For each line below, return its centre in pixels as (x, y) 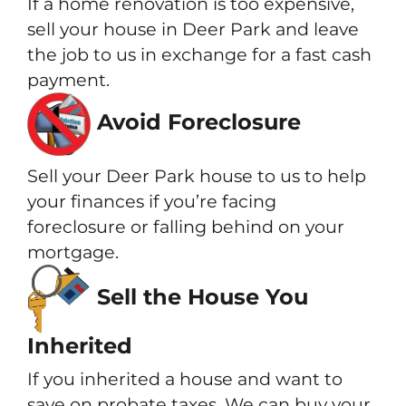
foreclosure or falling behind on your (186, 226)
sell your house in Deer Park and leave (193, 29)
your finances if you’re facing (152, 201)
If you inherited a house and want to (185, 379)
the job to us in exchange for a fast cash (199, 54)
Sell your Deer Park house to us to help (197, 175)
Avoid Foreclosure (196, 121)
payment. (68, 79)
